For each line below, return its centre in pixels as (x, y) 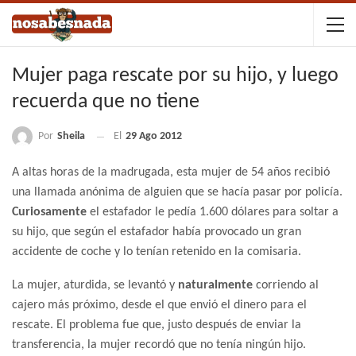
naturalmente (217, 286)
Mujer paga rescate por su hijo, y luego (175, 76)
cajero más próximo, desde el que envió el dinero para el (159, 306)
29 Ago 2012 (154, 137)
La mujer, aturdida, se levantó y (95, 286)
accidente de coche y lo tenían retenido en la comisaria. (157, 252)
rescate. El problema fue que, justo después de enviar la (157, 325)
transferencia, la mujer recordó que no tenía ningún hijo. (159, 345)
